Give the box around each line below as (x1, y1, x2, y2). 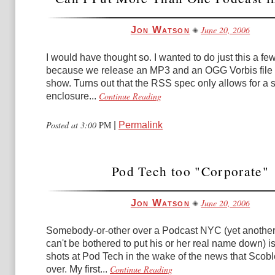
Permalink (118, 120, 163, 130)
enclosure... (46, 91, 96, 101)
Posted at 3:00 (46, 119, 99, 131)
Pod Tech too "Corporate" (112, 162, 269, 180)
